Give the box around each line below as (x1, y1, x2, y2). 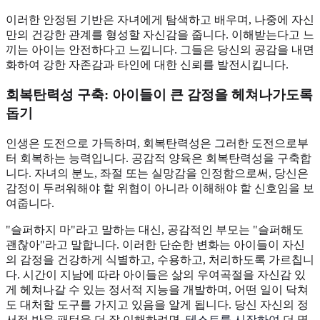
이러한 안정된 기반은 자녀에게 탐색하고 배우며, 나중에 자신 (6, 13, 314, 26)
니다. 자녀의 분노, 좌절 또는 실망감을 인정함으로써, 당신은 (6, 166, 309, 179)
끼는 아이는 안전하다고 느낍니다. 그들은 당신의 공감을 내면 (6, 43, 314, 56)
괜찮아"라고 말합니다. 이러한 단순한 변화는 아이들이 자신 (6, 238, 305, 251)
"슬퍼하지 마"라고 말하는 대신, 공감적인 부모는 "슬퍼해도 (6, 223, 304, 236)
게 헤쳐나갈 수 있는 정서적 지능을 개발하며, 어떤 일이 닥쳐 (6, 283, 309, 296)
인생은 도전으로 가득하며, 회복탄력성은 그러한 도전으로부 (6, 136, 309, 149)
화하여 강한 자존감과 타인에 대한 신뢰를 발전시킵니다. (6, 58, 289, 71)
